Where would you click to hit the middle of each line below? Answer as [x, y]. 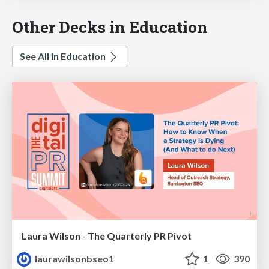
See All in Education [64, 56]
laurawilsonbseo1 [74, 258]
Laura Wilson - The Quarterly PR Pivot [107, 235]
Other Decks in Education [110, 27]
